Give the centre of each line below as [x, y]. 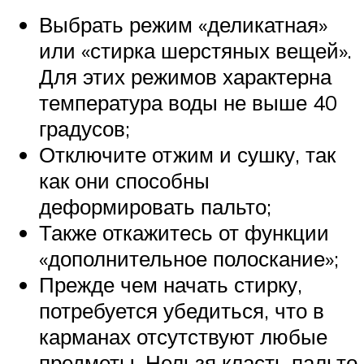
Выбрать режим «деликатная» [183, 24]
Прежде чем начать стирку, [171, 284]
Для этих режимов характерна [185, 76]
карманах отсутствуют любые [183, 336]
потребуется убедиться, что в [182, 310]
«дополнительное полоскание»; [189, 258]
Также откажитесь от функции [184, 232]
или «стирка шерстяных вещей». [195, 50]
